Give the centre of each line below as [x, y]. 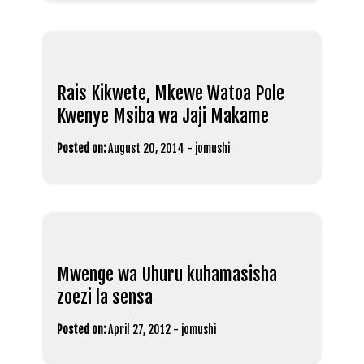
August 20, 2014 [146, 148]
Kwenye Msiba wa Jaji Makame [163, 115]
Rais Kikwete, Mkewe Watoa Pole [171, 93]
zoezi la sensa [105, 297]
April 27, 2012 [139, 329]
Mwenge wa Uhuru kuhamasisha [167, 274]
